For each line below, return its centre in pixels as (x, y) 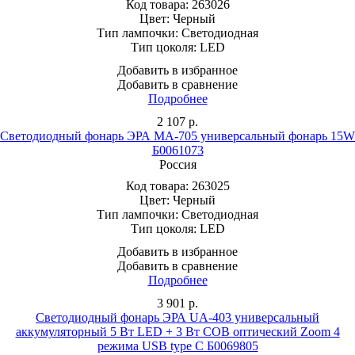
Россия (177, 164)
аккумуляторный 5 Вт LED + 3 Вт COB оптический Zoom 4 (177, 331)
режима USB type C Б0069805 (177, 345)
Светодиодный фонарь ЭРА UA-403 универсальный (177, 317)
